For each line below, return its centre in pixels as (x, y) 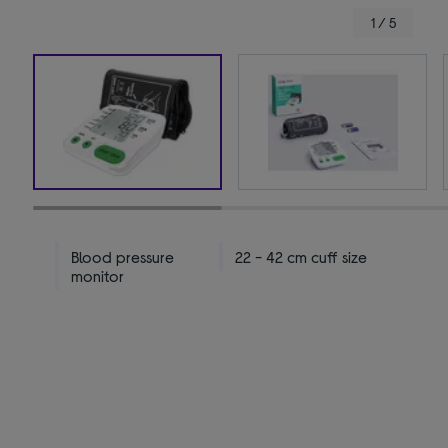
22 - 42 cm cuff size (301, 257)
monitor (98, 276)
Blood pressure (123, 257)
